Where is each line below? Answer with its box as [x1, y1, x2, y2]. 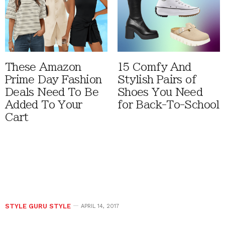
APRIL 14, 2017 [81, 203, 119, 210]
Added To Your [5, 99, 82, 110]
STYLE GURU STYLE [5, 202, 71, 210]
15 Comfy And [118, 62, 191, 73]
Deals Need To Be [5, 87, 98, 98]
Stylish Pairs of [118, 74, 196, 85]
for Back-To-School [118, 99, 219, 110]
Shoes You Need [118, 87, 203, 98]
